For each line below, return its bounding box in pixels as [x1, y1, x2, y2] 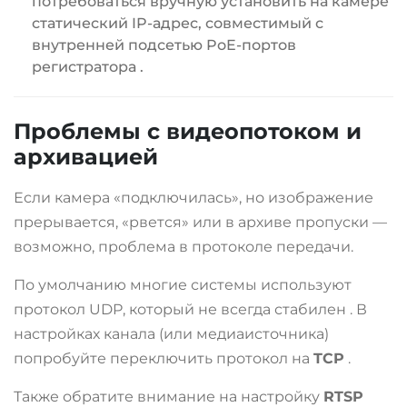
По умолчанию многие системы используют [14, 275, 352, 293]
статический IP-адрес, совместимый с [32, 14, 323, 32]
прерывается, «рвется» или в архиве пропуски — [14, 213, 387, 231]
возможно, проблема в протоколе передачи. [14, 237, 353, 255]
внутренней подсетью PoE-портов [32, 35, 296, 54]
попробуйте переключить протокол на [14, 349, 313, 367]
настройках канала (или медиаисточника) [14, 324, 329, 342]
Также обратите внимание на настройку [14, 387, 323, 405]
